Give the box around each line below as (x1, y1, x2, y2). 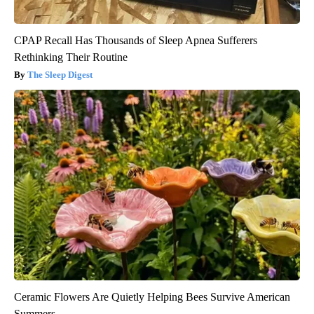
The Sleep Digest (27, 69, 93, 81)
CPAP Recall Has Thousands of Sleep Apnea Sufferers (14, 34, 257, 47)
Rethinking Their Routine (14, 51, 128, 64)
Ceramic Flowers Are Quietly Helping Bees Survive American (14, 291, 290, 303)
